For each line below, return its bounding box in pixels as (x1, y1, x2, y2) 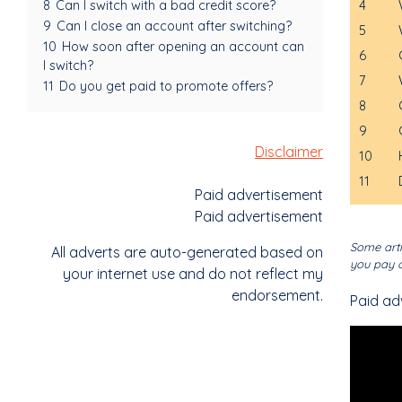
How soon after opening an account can (62, 39, 304, 56)
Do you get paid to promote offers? (59, 78, 273, 95)
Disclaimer (255, 143, 323, 162)
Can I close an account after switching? (57, 18, 292, 35)
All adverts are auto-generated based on (51, 243, 323, 262)
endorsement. (232, 286, 323, 305)
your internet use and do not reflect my (63, 265, 323, 284)
